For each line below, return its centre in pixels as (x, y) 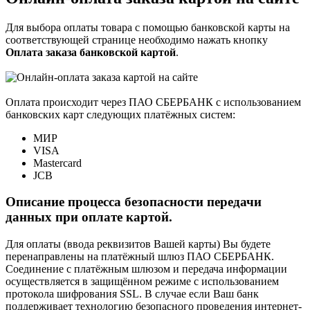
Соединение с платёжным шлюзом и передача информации (146, 268)
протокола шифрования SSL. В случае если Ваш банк (132, 293)
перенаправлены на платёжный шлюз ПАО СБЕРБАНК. (140, 256)
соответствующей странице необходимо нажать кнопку (137, 39)
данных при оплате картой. (89, 217)
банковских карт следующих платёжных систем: (120, 114)
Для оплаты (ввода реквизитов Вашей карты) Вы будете (138, 244)
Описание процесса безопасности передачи (134, 202)
